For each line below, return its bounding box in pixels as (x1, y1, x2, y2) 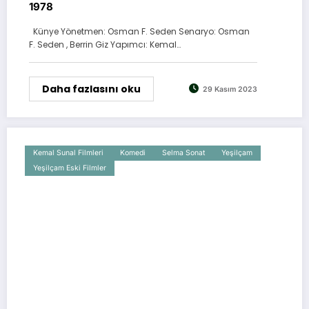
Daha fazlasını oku (42, 81, 141, 96)
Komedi (120, 148, 146, 157)
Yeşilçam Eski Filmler (33, 163, 106, 172)
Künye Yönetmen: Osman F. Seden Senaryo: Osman (29, 25, 250, 37)
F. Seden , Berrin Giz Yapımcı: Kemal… (29, 38, 181, 50)
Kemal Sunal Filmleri (33, 148, 103, 157)
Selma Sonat (162, 148, 205, 157)
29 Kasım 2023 (203, 85, 257, 94)
